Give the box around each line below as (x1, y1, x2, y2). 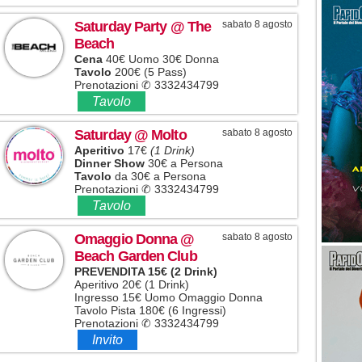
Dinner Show (74, 156, 145, 170)
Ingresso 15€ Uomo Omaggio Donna (74, 290, 263, 304)
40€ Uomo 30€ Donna (103, 52, 219, 65)
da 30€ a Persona (112, 169, 206, 183)
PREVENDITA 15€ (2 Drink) (74, 264, 217, 278)
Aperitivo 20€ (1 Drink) (74, 277, 189, 291)
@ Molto (133, 126, 187, 143)
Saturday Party (74, 18, 167, 35)
